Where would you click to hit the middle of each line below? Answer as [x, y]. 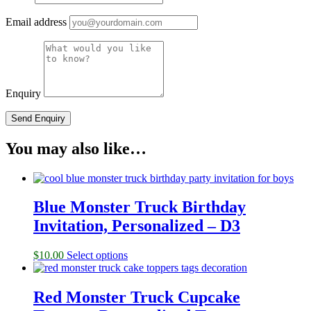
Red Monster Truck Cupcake [137, 297]
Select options [97, 255]
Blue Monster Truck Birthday [140, 207]
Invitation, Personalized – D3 [137, 226]
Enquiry [23, 93]
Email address [36, 22]
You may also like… [76, 148]
